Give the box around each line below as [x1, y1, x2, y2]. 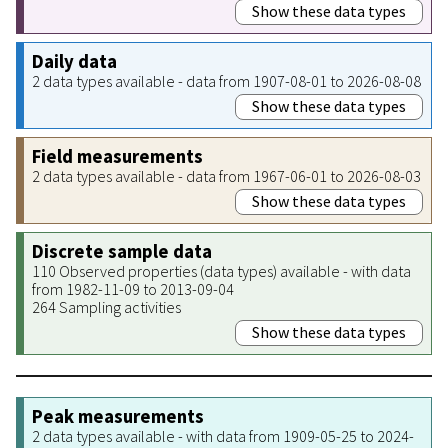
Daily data [32, 49, 117, 73]
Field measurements [32, 144, 203, 168]
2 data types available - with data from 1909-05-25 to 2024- [32, 425, 414, 446]
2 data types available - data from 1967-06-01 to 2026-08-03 [32, 165, 421, 186]
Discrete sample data [32, 239, 212, 263]
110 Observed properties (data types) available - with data [32, 260, 411, 281]
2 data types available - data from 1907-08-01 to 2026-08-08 [32, 70, 421, 91]
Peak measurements [32, 404, 204, 428]
